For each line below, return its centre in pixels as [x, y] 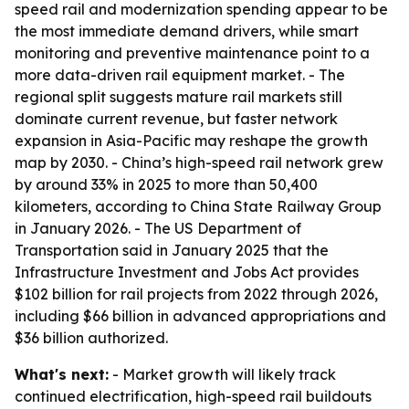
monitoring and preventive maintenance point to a [192, 53]
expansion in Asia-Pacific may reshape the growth [191, 141]
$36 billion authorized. [91, 338]
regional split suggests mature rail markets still [178, 97]
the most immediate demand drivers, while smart [187, 31]
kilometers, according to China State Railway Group [198, 206]
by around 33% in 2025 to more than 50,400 [166, 184]
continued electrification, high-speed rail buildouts [193, 396]
